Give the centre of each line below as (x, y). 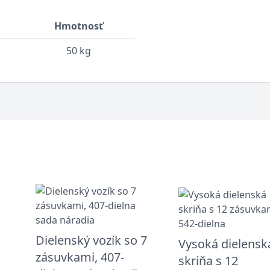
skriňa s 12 (208, 260)
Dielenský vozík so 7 (91, 240)
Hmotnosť (79, 26)
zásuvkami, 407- (80, 257)
